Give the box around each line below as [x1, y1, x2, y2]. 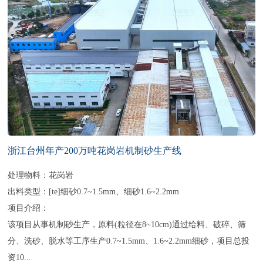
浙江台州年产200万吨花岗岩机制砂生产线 [8, 146, 182, 156]
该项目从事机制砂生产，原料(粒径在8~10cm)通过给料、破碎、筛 [8, 220, 247, 230]
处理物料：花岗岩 [8, 170, 74, 180]
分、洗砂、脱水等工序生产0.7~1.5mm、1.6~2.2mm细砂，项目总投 [8, 236, 250, 246]
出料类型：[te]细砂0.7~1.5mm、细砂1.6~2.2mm [8, 187, 180, 197]
